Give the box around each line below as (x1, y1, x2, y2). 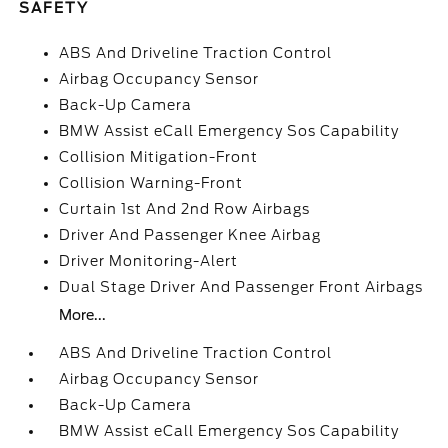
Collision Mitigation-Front (59, 149, 259, 165)
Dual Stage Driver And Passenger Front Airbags (59, 279, 424, 295)
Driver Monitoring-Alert (59, 253, 239, 269)
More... (59, 307, 107, 323)
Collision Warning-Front (59, 175, 244, 191)
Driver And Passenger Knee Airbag (59, 227, 322, 243)
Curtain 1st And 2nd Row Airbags (59, 201, 311, 217)
